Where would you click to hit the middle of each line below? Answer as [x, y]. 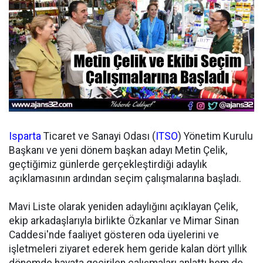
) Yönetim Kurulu [215, 136]
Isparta [25, 136]
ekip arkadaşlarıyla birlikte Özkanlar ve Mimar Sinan [124, 221]
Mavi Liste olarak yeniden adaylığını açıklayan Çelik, [123, 207]
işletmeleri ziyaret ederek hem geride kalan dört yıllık [128, 249]
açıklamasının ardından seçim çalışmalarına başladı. [125, 178]
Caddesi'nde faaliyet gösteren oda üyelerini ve [114, 235]
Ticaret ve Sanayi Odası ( [98, 136]
